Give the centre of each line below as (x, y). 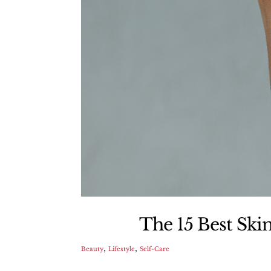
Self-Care (155, 249)
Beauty (93, 249)
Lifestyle (122, 249)
